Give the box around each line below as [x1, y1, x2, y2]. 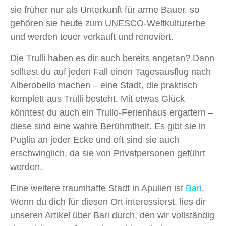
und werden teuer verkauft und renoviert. [10, 32, 174, 42]
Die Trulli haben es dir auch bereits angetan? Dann [10, 53, 214, 64]
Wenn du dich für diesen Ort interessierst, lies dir [10, 197, 206, 207]
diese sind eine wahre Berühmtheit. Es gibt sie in [10, 121, 206, 132]
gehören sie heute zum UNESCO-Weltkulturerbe [10, 18, 205, 29]
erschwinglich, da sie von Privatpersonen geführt [10, 148, 205, 159]
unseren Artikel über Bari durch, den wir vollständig [10, 210, 214, 221]
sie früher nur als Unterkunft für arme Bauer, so [10, 5, 199, 15]
